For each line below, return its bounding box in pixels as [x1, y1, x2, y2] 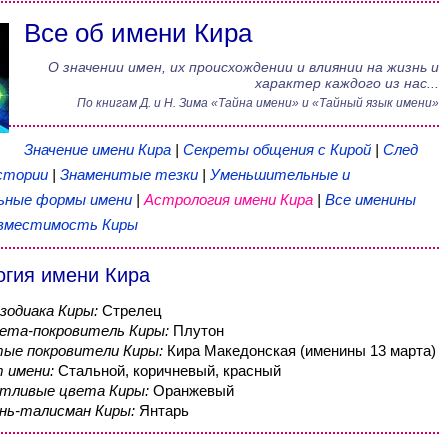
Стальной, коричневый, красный [57, 362, 281, 379]
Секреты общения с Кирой [182, 141, 375, 158]
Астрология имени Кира [143, 191, 313, 208]
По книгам [76, 96, 140, 110]
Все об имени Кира [23, 18, 252, 48]
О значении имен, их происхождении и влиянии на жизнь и [47, 59, 439, 75]
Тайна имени [217, 96, 292, 110]
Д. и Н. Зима [139, 96, 208, 110]
